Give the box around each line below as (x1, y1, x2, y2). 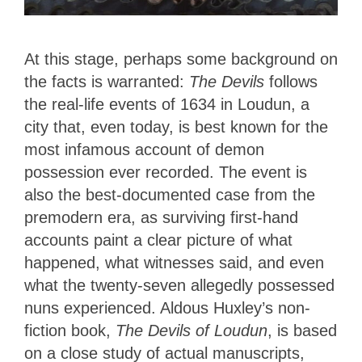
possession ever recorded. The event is (24, 162, 307, 181)
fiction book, (24, 321, 116, 339)
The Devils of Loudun (116, 321, 267, 339)
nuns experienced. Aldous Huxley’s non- (24, 298, 310, 317)
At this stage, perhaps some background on (24, 49, 338, 68)
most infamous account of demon (24, 140, 264, 158)
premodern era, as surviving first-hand (24, 208, 298, 226)
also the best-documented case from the (24, 185, 315, 204)
